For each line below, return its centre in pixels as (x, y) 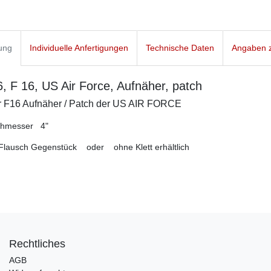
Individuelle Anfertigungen (79, 48)
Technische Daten (180, 48)
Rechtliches (37, 244)
